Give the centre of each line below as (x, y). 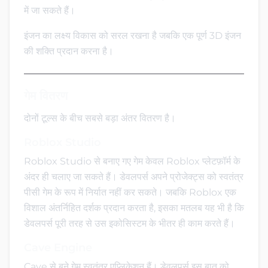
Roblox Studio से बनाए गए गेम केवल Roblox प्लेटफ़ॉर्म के (132, 161)
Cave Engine (58, 247)
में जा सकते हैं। (50, 10)
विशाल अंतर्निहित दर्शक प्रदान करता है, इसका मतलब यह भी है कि (134, 208)
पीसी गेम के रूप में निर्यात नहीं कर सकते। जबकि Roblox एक (130, 192)
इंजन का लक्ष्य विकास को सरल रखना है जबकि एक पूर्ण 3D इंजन (133, 35)
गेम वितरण (46, 95)
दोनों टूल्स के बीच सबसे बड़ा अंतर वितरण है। (100, 118)
